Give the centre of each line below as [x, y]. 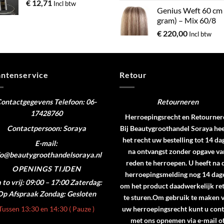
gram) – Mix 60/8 [186, 20]
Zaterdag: [86, 182]
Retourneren [177, 101]
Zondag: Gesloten [67, 193]
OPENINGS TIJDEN [46, 168]
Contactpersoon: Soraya [46, 128]
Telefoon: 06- [75, 101]
